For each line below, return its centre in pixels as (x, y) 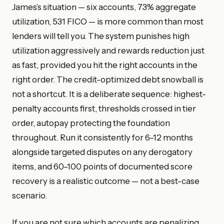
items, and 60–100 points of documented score (102, 166)
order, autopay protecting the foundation (91, 123)
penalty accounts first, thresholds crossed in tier (104, 108)
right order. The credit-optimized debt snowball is (108, 79)
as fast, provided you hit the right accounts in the (105, 65)
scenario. (29, 195)
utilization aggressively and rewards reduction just (108, 50)
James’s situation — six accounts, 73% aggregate (104, 7)
